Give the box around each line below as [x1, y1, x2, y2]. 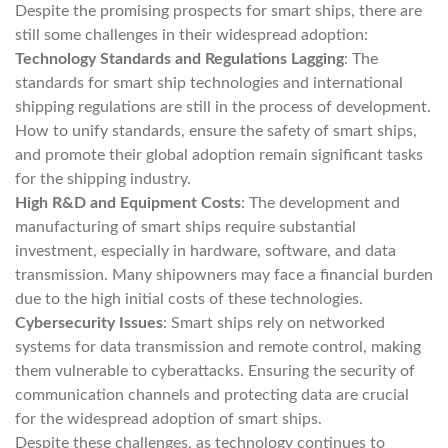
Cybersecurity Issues [15, 315, 163, 331]
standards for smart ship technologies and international [15, 75, 403, 91]
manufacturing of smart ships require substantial [15, 219, 356, 235]
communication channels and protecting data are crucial [15, 387, 409, 403]
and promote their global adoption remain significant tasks [15, 147, 423, 163]
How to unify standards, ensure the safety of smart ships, [15, 123, 417, 139]
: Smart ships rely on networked [163, 315, 385, 331]
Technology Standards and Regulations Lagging [15, 51, 344, 67]
